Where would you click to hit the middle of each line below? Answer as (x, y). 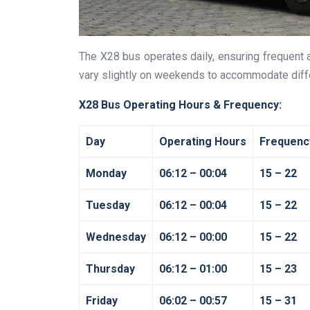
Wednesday (116, 237)
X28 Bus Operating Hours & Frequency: (180, 104)
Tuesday (108, 205)
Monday (106, 173)
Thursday (110, 268)
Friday (102, 300)
